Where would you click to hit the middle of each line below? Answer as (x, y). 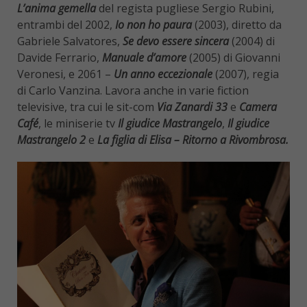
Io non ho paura (153, 25)
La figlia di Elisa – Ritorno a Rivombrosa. (192, 140)
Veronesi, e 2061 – (65, 74)
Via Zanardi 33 (192, 107)
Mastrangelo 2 (53, 140)
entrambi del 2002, (66, 25)
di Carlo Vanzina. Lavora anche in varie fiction (133, 91)
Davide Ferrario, (60, 58)
